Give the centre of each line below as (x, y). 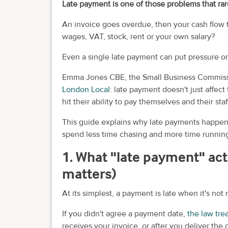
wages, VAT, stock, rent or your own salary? (138, 37)
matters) (89, 174)
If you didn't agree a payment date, (125, 214)
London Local (86, 90)
